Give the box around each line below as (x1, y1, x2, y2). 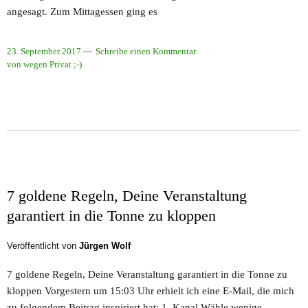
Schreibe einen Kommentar (96, 47, 196, 56)
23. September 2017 (7, 47, 81, 56)
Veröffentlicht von (7, 241, 79, 251)
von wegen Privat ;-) (7, 60, 82, 69)
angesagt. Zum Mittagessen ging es (7, 6, 157, 17)
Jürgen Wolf (79, 241, 131, 251)
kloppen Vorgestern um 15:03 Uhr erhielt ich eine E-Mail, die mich (7, 285, 294, 296)
